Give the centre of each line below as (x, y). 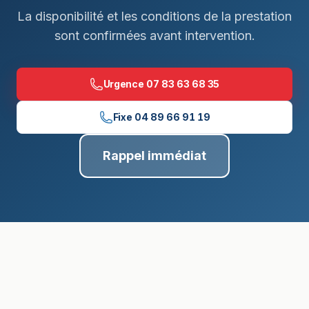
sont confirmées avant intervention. (154, 36)
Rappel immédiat (154, 156)
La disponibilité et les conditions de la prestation (154, 16)
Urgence (123, 84)
